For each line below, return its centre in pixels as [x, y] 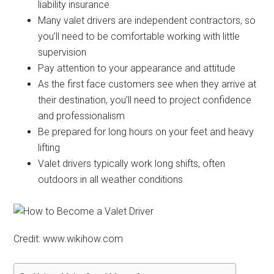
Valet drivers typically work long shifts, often [132, 164]
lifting [49, 148]
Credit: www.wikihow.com [68, 239]
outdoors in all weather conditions [111, 180]
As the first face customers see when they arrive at [147, 84]
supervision [62, 52]
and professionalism [82, 116]
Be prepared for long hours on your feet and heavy [146, 132]
